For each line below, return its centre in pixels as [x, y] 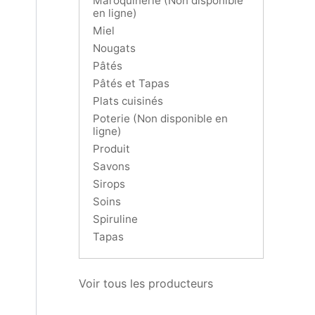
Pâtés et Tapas [131, 83]
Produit [111, 148]
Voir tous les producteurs [146, 283]
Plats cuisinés [128, 101]
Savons [111, 166]
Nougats [114, 48]
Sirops [109, 184]
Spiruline [115, 219]
